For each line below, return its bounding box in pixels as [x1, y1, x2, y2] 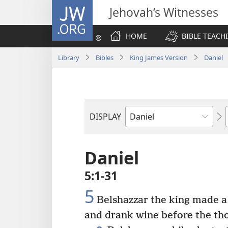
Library [58, 52, 79, 62]
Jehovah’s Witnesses [109, 4, 218, 20]
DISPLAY [90, 111, 121, 122]
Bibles [96, 52, 113, 62]
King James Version [130, 52, 188, 62]
